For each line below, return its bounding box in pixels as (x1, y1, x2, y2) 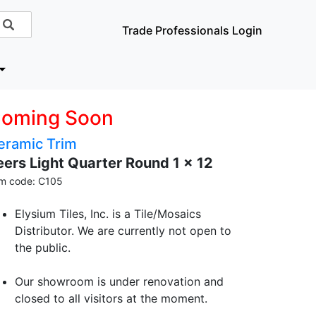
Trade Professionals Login (122, 23, 263, 37)
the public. (15, 241, 71, 255)
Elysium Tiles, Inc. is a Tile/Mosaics (15, 207, 201, 221)
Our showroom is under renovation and (15, 274, 224, 288)
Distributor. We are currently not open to (15, 224, 231, 238)
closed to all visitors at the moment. (15, 291, 207, 305)
